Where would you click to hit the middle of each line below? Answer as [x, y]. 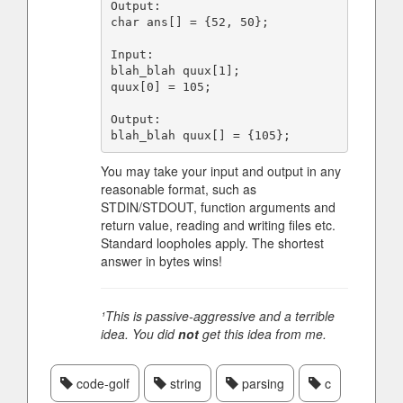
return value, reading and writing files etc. [218, 225]
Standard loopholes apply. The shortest [212, 243]
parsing [261, 383]
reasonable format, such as [179, 189]
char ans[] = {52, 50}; [189, 22]
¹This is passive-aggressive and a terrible [218, 316]
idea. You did [139, 334]
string [184, 383]
